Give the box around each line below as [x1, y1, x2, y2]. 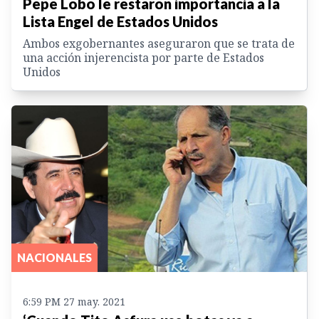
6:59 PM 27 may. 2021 [23, 294, 125, 308]
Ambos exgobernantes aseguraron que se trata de [23, 36, 295, 52]
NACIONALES [17, 250, 92, 264]
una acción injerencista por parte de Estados [23, 50, 264, 66]
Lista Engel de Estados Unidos [23, 13, 218, 31]
